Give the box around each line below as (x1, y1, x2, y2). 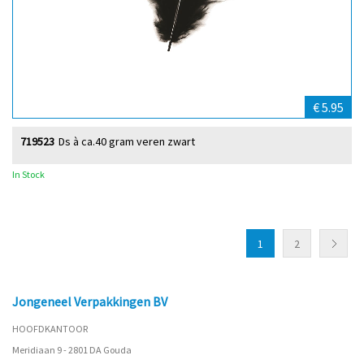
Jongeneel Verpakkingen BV (12, 293, 167, 310)
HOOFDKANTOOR (12, 323, 88, 335)
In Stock (12, 168, 45, 180)
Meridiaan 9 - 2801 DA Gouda (12, 344, 132, 356)
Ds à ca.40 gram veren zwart (58, 134, 195, 149)
